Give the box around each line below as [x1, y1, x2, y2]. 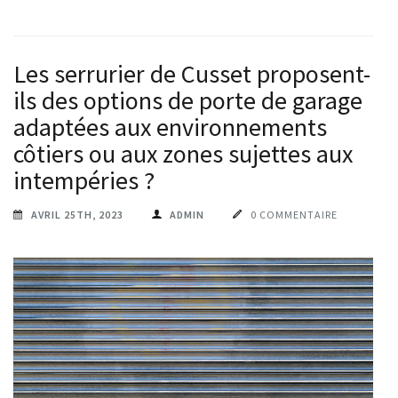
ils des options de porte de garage [13, 84, 362, 116]
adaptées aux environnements [13, 110, 327, 143]
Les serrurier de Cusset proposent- [13, 57, 370, 90]
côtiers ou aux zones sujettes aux [13, 137, 353, 170]
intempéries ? [13, 163, 155, 196]
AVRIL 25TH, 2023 [31, 207, 123, 221]
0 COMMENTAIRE [251, 207, 338, 221]
